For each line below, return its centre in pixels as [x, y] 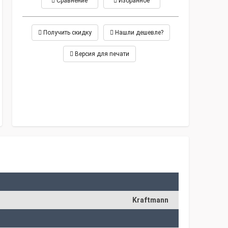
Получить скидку [66, 33]
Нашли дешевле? [138, 33]
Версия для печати [101, 54]
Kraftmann [150, 200]
